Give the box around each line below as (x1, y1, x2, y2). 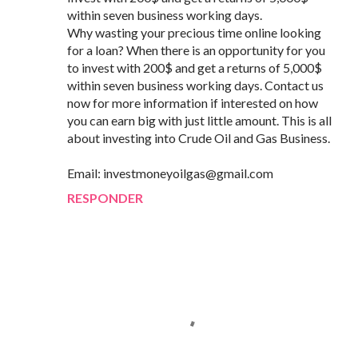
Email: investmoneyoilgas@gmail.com (67, 165, 273, 181)
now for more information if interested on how (67, 95, 318, 111)
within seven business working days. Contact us (67, 78, 324, 93)
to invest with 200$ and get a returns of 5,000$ (67, 60, 322, 76)
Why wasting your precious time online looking (67, 25, 321, 41)
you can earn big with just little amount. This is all (67, 113, 332, 129)
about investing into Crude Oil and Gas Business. (67, 130, 330, 146)
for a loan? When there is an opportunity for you (67, 42, 325, 58)
